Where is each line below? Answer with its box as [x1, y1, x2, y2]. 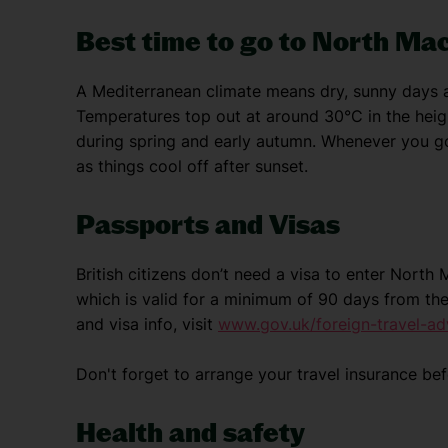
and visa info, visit [76, 314, 218, 334]
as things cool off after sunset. [76, 156, 308, 176]
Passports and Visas [76, 209, 340, 240]
